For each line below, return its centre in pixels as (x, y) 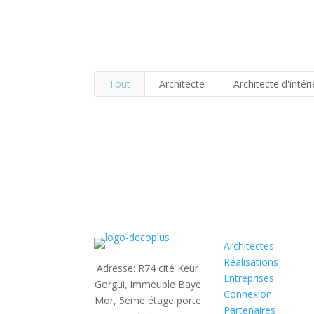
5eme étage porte (160, 301)
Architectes (248, 246)
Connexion (247, 294)
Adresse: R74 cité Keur (148, 268)
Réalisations (251, 262)
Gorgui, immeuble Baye (148, 285)
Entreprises (248, 278)
